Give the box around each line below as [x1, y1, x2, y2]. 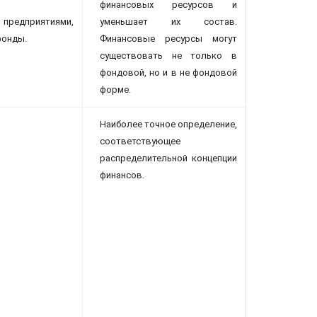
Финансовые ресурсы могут [100, 33, 237, 45]
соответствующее [100, 136, 180, 147]
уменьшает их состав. [100, 16, 237, 28]
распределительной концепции [100, 153, 237, 164]
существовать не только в [100, 50, 237, 62]
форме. [100, 84, 131, 96]
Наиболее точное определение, [100, 119, 237, 130]
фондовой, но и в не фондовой [100, 67, 237, 79]
